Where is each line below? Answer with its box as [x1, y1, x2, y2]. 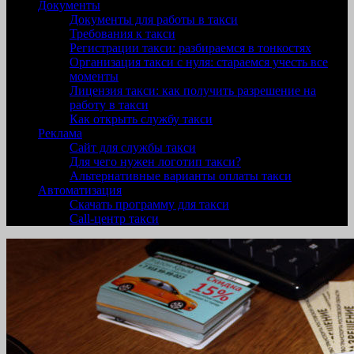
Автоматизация [38, 183, 122, 197]
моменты [70, 70, 119, 83]
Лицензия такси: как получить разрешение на [70, 84, 316, 97]
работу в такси [70, 98, 149, 111]
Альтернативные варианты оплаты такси [70, 169, 292, 183]
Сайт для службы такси [70, 141, 196, 154]
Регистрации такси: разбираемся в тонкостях [70, 41, 311, 55]
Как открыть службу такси [70, 112, 213, 126]
